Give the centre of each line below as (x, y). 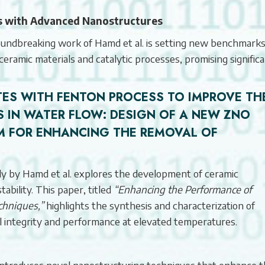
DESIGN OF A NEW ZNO (180, 115)
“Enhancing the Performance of (183, 189)
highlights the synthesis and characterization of (149, 205)
